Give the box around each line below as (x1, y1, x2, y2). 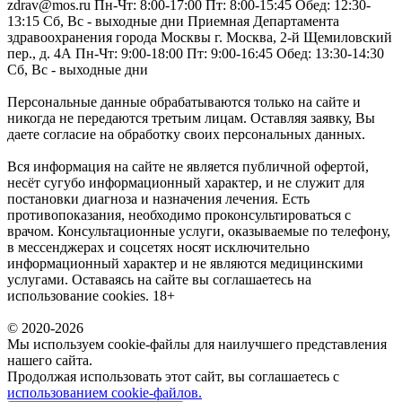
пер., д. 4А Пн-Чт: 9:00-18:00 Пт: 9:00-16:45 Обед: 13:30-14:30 (7, 46, 384, 61)
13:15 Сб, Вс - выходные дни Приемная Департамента (7, 13, 339, 29)
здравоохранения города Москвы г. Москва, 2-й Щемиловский (7, 30, 392, 45)
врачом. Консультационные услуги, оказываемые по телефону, (7, 223, 390, 239)
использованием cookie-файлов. (7, 385, 202, 400)
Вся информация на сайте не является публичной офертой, (7, 159, 369, 174)
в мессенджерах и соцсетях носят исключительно (7, 240, 310, 255)
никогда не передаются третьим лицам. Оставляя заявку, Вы (7, 110, 375, 126)
